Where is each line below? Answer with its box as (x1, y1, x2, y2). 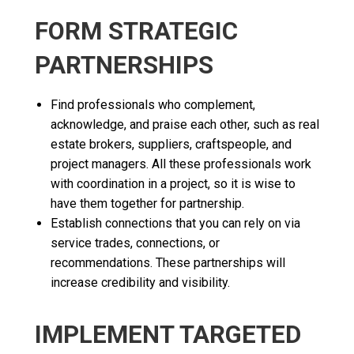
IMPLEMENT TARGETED (35, 319, 301, 349)
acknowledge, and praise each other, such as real (51, 116, 319, 132)
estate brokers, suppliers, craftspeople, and (51, 136, 292, 152)
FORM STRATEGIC (35, 16, 238, 46)
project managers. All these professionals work (51, 156, 311, 171)
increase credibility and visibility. (51, 274, 233, 290)
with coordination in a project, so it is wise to (51, 175, 296, 191)
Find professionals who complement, (51, 96, 255, 112)
